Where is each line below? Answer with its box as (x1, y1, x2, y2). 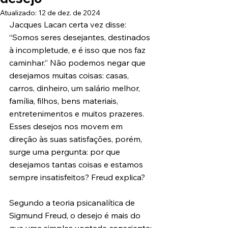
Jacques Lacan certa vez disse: (9, 19, 128, 30)
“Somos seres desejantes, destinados (9, 32, 152, 42)
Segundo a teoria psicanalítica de (9, 197, 137, 208)
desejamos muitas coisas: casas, (9, 70, 131, 80)
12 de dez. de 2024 (38, 8, 100, 17)
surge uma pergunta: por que (9, 147, 122, 157)
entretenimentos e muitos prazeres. (9, 108, 146, 119)
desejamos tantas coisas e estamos (9, 159, 145, 169)
